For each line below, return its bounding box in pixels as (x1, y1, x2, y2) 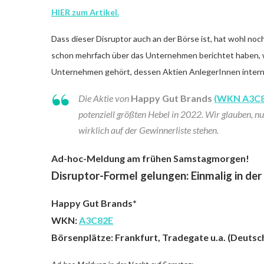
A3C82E (79, 214, 113, 226)
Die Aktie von (78, 92, 131, 104)
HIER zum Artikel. (51, 6, 119, 17)
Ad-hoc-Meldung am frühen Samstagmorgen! (51, 152, 249, 164)
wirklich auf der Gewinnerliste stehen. (78, 124, 219, 136)
